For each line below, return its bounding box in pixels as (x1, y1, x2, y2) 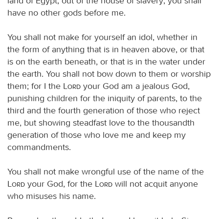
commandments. (7, 141, 71, 153)
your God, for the (25, 178, 95, 189)
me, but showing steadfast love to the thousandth (7, 117, 195, 128)
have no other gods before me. (7, 7, 126, 18)
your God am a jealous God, (81, 80, 190, 91)
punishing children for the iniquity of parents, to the (7, 92, 202, 104)
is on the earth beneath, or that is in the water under (7, 56, 205, 67)
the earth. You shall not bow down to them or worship (7, 68, 211, 79)
